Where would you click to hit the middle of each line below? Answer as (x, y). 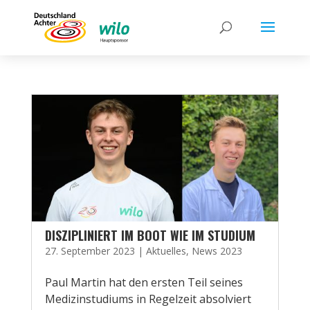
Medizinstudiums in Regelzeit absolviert (148, 299)
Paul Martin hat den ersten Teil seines (144, 282)
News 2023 (217, 251)
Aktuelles (166, 251)
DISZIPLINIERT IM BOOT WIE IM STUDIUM (150, 235)
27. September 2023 (90, 251)
